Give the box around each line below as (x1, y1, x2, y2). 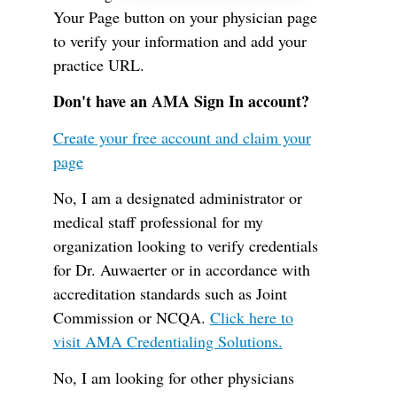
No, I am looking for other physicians (52, 367, 294, 388)
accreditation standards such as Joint (52, 283, 287, 304)
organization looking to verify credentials (52, 235, 318, 256)
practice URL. (52, 54, 144, 75)
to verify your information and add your (52, 30, 307, 51)
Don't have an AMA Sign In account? (52, 90, 309, 113)
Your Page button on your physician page (52, 6, 317, 27)
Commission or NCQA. (52, 307, 210, 328)
